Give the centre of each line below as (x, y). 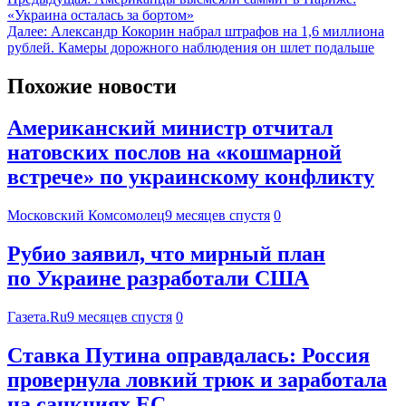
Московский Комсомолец (86, 216)
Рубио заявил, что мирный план (166, 254)
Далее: (27, 31)
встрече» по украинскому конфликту (191, 177)
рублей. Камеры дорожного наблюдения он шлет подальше (191, 47)
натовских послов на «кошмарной (174, 153)
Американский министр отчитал (170, 128)
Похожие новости (92, 86)
